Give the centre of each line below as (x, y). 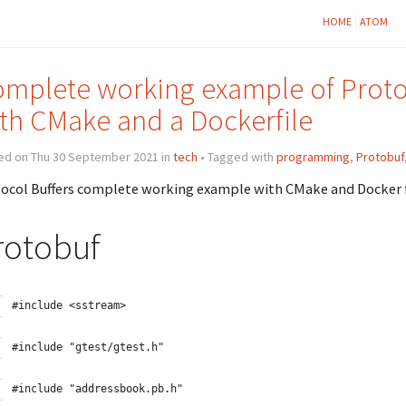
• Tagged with (237, 157)
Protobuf (380, 157)
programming (313, 157)
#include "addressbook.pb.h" (97, 389)
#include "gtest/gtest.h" (87, 348)
